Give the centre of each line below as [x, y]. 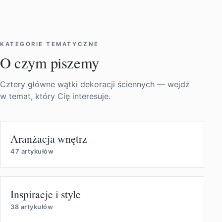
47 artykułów [32, 151]
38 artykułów [32, 207]
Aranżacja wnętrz [49, 138]
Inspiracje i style [46, 194]
